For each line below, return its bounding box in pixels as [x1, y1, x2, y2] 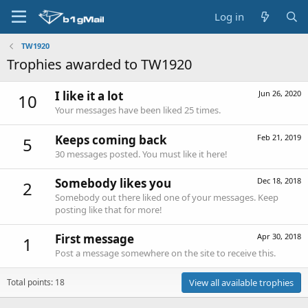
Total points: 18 [7, 276, 65, 289]
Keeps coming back [55, 131, 167, 148]
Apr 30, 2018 [257, 231, 301, 242]
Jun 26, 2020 [258, 88, 301, 99]
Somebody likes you [55, 175, 171, 191]
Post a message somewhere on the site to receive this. [55, 247, 276, 260]
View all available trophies [189, 276, 294, 289]
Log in [214, 10, 245, 23]
